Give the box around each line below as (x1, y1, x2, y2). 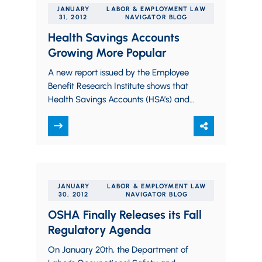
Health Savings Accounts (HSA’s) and (48, 94, 189, 105)
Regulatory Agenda (48, 223, 151, 237)
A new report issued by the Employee (48, 67, 189, 78)
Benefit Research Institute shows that (48, 81, 188, 91)
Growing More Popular (48, 46, 167, 60)
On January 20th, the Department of (48, 244, 188, 255)
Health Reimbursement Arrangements (48, 108, 192, 118)
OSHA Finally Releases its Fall (48, 208, 202, 222)
